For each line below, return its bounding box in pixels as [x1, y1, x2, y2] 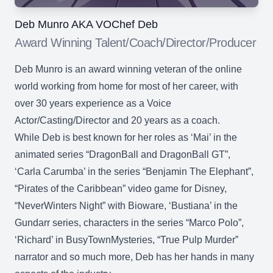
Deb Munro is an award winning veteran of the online [15, 64, 242, 74]
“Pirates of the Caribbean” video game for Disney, [15, 183, 227, 194]
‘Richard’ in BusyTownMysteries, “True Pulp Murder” [15, 235, 238, 245]
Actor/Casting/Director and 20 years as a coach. [15, 115, 227, 126]
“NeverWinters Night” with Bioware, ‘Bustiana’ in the [15, 200, 238, 211]
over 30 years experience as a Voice [15, 98, 171, 108]
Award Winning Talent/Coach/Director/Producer [15, 36, 256, 49]
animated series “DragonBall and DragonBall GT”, [15, 149, 230, 160]
